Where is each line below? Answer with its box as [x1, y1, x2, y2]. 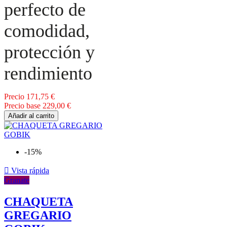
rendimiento [4, 63, 92, 84]
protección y [4, 42, 95, 62]
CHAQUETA [4, 195, 73, 208]
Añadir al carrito [8, 111, 54, 120]
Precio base [4, 101, 41, 110]
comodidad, [4, 20, 90, 41]
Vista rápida [9, 166, 49, 175]
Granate [4, 175, 29, 184]
